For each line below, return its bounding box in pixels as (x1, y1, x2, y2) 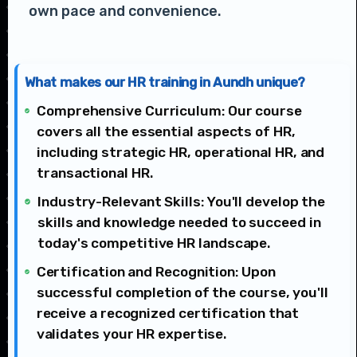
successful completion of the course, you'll (36, 284, 328, 301)
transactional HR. (37, 165, 153, 182)
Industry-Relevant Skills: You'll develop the (37, 194, 326, 210)
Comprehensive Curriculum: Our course (37, 103, 302, 120)
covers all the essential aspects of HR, (37, 124, 296, 140)
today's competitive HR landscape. (37, 235, 271, 252)
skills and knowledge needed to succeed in (37, 214, 321, 231)
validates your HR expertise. (36, 326, 227, 343)
